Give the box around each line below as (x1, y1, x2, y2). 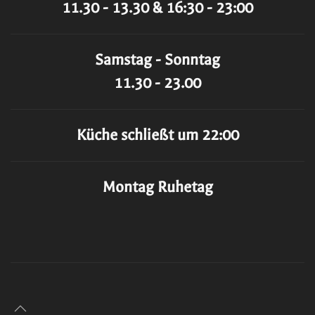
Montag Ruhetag (102, 178, 213, 197)
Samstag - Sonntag (95, 51, 220, 70)
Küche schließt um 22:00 (76, 126, 239, 145)
